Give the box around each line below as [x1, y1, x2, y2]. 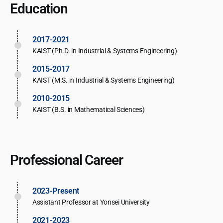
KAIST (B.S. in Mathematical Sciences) [32, 106, 145, 114]
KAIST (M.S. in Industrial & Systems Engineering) [32, 76, 175, 85]
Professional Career [10, 152, 123, 169]
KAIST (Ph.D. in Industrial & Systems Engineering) [32, 47, 177, 55]
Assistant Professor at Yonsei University [32, 198, 150, 207]
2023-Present [32, 186, 80, 196]
